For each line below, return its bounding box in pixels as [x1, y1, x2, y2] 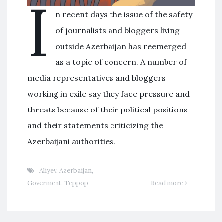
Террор [64, 178, 88, 187]
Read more [151, 178, 185, 187]
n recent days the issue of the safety [55, 9, 193, 19]
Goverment [27, 178, 61, 187]
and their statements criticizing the [27, 120, 163, 130]
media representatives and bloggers [27, 72, 166, 83]
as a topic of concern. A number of [55, 56, 187, 67]
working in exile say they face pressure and [27, 88, 190, 99]
